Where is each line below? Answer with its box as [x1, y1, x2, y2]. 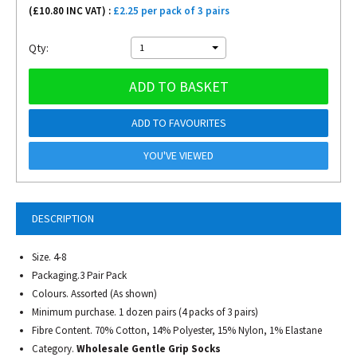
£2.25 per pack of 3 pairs [113, 4, 229, 18]
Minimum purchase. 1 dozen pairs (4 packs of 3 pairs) [32, 305, 258, 319]
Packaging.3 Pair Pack [32, 269, 127, 282]
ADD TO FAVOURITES [131, 116, 226, 130]
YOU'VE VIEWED [143, 148, 214, 163]
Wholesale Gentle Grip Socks [76, 342, 221, 355]
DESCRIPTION [32, 211, 94, 226]
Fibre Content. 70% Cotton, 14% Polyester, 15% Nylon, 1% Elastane [32, 324, 322, 337]
